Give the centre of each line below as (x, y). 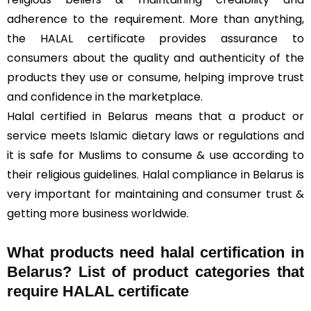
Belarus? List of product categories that (155, 272)
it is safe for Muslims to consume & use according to (155, 155)
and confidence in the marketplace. (105, 97)
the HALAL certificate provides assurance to (155, 39)
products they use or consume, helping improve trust (155, 77)
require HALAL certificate (98, 291)
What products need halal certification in (155, 252)
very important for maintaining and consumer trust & (155, 194)
